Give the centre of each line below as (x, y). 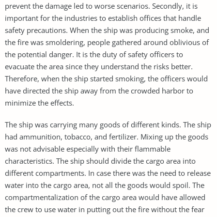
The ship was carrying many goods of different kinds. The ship (108, 124)
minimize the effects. (39, 102)
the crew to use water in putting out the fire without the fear (105, 209)
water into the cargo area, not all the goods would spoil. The (105, 185)
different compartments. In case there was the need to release (108, 173)
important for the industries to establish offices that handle (103, 18)
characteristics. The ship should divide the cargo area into (100, 161)
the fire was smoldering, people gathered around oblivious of (107, 42)
